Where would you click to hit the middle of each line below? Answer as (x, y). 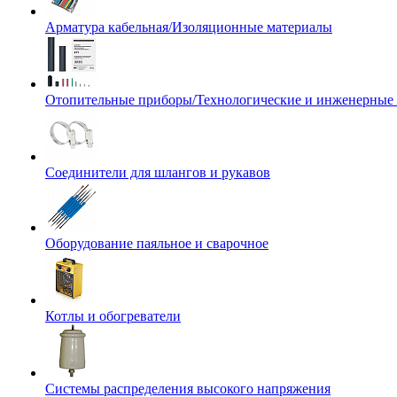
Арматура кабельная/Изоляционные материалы (189, 27)
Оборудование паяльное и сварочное (157, 243)
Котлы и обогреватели (113, 316)
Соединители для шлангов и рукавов (158, 172)
